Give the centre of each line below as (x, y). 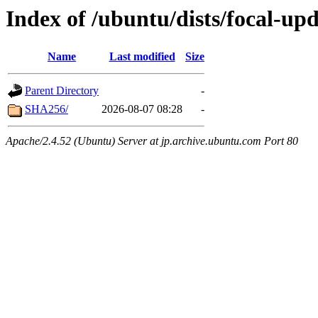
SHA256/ (46, 109)
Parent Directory (62, 91)
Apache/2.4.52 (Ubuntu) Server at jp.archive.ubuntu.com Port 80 (152, 141)
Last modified (142, 57)
